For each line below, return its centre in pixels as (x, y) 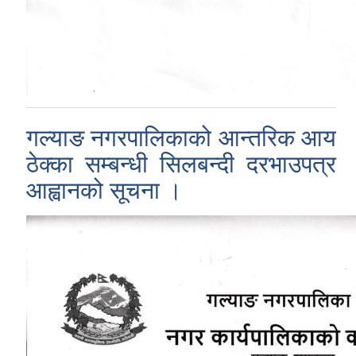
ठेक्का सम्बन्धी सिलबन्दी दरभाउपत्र (181, 164)
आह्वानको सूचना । (104, 190)
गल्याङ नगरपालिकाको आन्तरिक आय (181, 137)
